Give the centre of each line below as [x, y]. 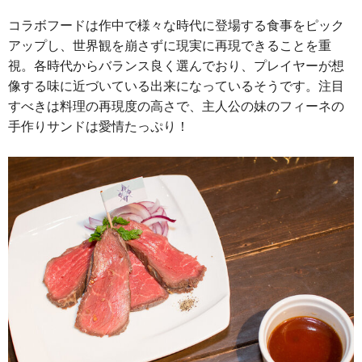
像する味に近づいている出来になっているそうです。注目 [176, 85]
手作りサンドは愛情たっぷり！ [99, 126]
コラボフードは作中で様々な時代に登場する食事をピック [176, 25]
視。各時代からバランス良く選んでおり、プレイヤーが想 [176, 65]
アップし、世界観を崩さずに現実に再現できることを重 [170, 45]
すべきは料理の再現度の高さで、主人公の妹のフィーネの [176, 105]
